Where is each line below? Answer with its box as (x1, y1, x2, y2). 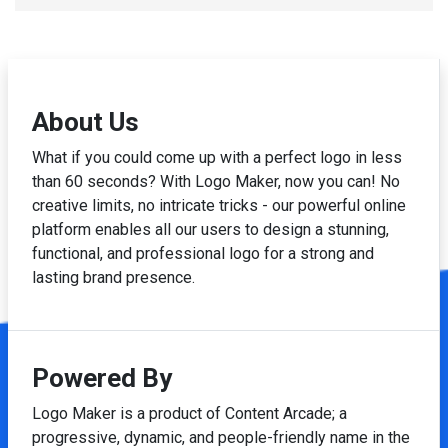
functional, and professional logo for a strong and (32, 244, 374, 264)
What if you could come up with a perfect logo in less (32, 148, 402, 168)
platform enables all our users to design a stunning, (32, 220, 389, 240)
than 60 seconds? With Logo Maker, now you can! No (32, 172, 400, 192)
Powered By (32, 363, 172, 394)
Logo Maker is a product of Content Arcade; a (32, 404, 347, 424)
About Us (32, 107, 139, 138)
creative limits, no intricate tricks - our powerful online (32, 196, 406, 216)
